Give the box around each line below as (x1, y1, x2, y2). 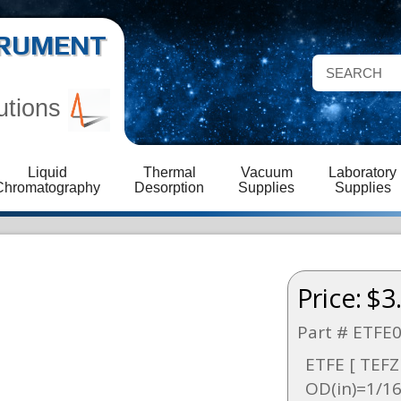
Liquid (27, 165, 67, 180)
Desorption (134, 180, 204, 195)
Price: (296, 280, 362, 315)
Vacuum (240, 165, 293, 180)
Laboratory (328, 165, 397, 180)
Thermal (142, 165, 196, 180)
